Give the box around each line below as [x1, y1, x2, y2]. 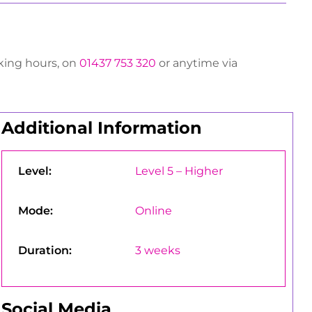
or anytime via [156, 56, 237, 70]
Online [134, 204, 172, 218]
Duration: [17, 244, 72, 258]
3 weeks [134, 244, 180, 258]
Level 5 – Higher [134, 164, 223, 178]
